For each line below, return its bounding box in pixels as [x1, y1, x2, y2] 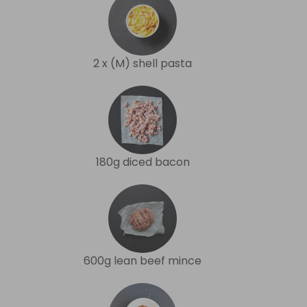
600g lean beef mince [84, 252, 201, 269]
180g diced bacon [95, 153, 190, 170]
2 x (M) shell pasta [93, 55, 192, 71]
